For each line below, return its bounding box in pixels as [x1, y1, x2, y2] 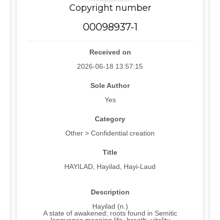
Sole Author [90, 82, 130, 90]
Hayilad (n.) [92, 202, 128, 211]
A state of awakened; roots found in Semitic [43, 209, 177, 218]
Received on [89, 48, 131, 56]
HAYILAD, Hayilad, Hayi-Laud [64, 163, 156, 171]
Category [95, 115, 125, 123]
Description [90, 188, 130, 196]
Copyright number [69, 2, 151, 14]
